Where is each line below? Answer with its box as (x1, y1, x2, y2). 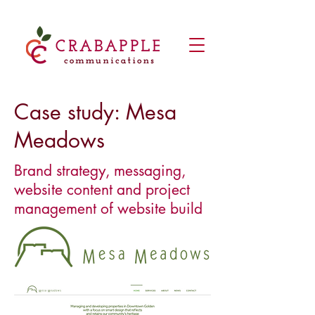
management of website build (14, 199, 202, 218)
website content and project (14, 180, 190, 199)
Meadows (14, 126, 105, 154)
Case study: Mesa (14, 98, 176, 126)
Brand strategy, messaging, (14, 161, 186, 180)
